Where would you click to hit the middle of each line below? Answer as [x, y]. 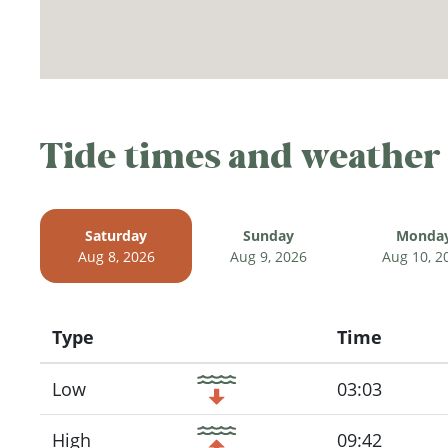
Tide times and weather [240, 155]
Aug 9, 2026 [268, 256]
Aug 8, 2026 [116, 256]
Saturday [116, 235]
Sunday [268, 235]
